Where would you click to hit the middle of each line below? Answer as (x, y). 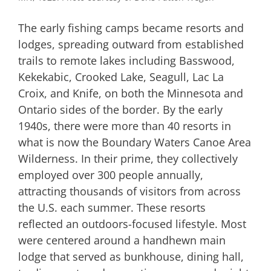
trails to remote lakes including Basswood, (126, 60)
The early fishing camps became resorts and (131, 28)
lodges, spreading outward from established (131, 44)
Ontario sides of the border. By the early (120, 109)
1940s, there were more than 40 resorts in (125, 126)
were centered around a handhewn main (122, 240)
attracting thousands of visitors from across (129, 191)
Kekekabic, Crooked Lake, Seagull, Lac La (121, 77)
